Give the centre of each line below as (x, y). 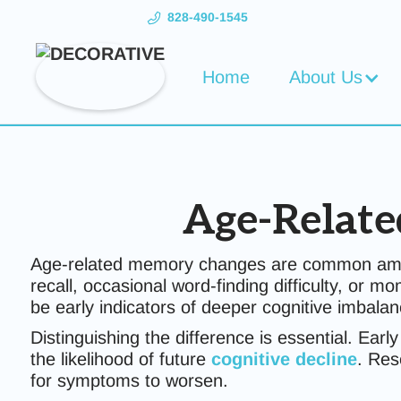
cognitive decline (284, 359)
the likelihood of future (120, 359)
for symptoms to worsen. (129, 380)
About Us (325, 77)
